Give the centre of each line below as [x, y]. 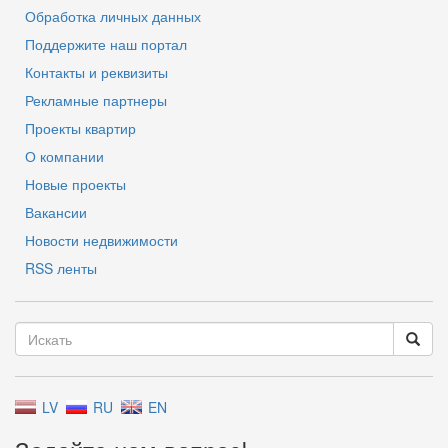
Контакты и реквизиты [96, 72]
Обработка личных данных [113, 16]
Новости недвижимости [101, 240]
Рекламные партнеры [96, 100]
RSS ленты [61, 268]
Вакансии [56, 212]
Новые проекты [75, 184]
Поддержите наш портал [106, 44]
